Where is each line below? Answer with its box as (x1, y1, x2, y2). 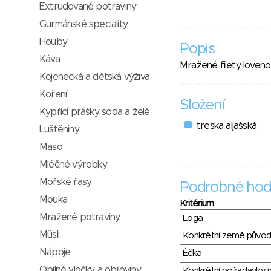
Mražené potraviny (39, 212, 120, 222)
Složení (180, 97, 225, 113)
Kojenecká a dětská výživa (39, 72, 149, 82)
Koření (39, 90, 67, 99)
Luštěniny (39, 125, 79, 134)
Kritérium (180, 198, 214, 208)
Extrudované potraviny (39, 2, 137, 11)
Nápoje (39, 247, 71, 257)
